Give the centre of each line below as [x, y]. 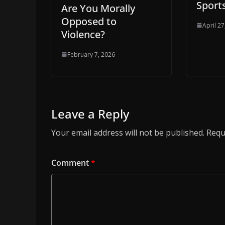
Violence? [83, 34]
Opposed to [89, 21]
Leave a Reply [90, 114]
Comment [71, 162]
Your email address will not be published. [128, 132]
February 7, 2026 [91, 54]
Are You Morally [98, 8]
